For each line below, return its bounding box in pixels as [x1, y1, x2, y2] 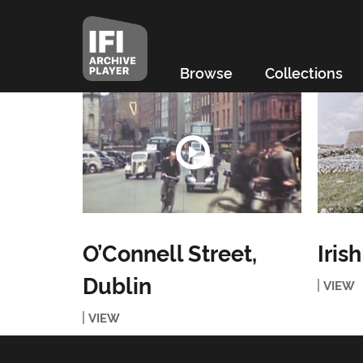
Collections [264, 62, 343, 82]
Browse [179, 62, 233, 82]
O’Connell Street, [82, 237, 257, 267]
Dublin [82, 269, 152, 300]
